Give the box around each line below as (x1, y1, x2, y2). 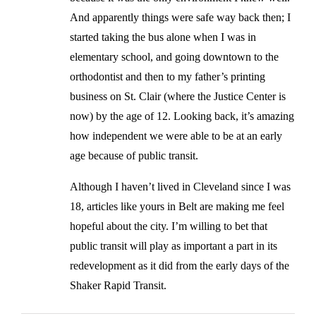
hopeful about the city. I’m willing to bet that (70, 219, 267, 232)
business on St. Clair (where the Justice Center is (70, 90, 286, 102)
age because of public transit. (70, 149, 198, 162)
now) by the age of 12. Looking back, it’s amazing (70, 109, 294, 122)
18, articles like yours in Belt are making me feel (70, 200, 284, 212)
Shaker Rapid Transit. (70, 279, 166, 291)
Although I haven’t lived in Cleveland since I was (70, 180, 291, 193)
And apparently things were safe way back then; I (70, 11, 291, 23)
